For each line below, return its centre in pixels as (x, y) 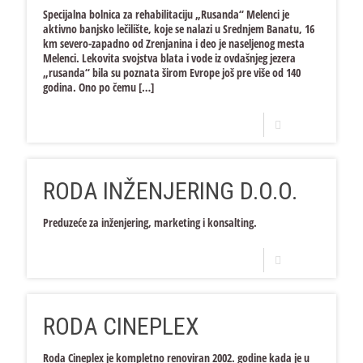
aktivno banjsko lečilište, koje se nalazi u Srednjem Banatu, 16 (179, 29)
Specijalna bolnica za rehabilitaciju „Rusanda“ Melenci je (166, 14)
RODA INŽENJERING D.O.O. (170, 191)
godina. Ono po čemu (90, 87)
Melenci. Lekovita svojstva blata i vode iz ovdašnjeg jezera (169, 58)
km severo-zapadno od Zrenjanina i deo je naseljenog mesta (174, 43)
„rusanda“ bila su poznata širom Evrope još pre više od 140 (172, 73)
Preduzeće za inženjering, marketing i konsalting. (153, 222)
